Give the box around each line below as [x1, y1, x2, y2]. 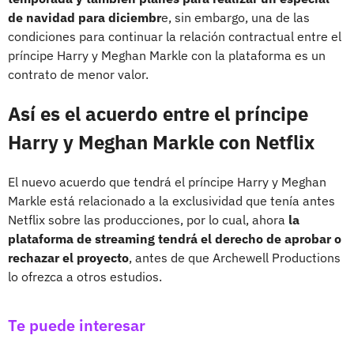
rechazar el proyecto [8, 249, 129, 265]
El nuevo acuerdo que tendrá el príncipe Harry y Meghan [8, 173, 326, 190]
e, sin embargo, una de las [161, 9, 310, 25]
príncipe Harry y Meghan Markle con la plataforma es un [8, 47, 326, 63]
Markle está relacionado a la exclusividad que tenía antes [8, 192, 335, 209]
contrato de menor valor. [8, 66, 149, 82]
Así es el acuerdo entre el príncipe [8, 100, 308, 126]
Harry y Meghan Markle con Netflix [8, 129, 314, 155]
